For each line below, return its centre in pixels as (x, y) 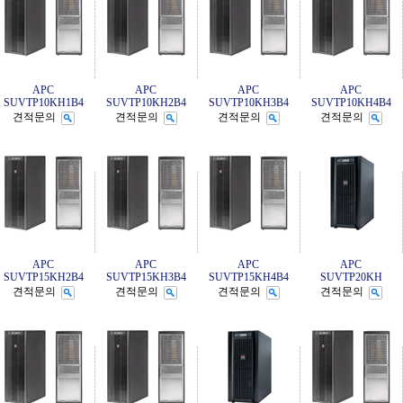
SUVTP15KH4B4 (248, 277)
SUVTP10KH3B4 (248, 103)
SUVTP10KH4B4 (351, 103)
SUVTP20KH (351, 277)
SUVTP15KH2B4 (43, 277)
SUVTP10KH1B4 (43, 103)
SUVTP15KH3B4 (146, 277)
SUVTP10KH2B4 (146, 103)
